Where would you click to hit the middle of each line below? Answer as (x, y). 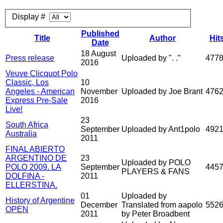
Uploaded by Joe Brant (162, 92)
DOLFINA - (25, 176)
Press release (30, 58)
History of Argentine (40, 201)
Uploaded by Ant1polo (161, 129)
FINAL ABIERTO (35, 149)
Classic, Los (27, 83)
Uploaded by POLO (156, 163)
